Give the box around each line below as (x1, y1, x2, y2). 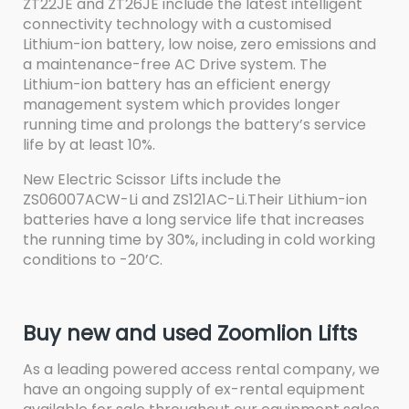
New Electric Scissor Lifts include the (23, 168, 281, 190)
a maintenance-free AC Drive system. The (23, 53, 327, 75)
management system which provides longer (23, 93, 341, 115)
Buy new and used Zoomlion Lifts (23, 318, 357, 348)
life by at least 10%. (23, 133, 155, 155)
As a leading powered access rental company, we (23, 358, 380, 380)
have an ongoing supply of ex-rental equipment (23, 378, 365, 400)
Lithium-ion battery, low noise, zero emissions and (23, 33, 376, 55)
